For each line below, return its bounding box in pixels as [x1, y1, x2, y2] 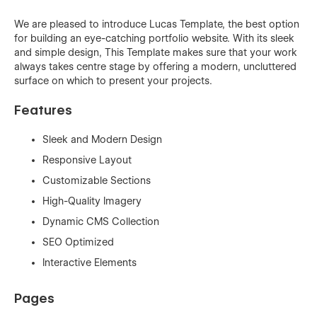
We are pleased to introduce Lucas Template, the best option [14, 18, 299, 30]
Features [14, 102, 72, 117]
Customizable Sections [42, 174, 151, 186]
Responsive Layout [42, 154, 132, 166]
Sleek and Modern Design [42, 133, 162, 145]
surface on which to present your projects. [14, 74, 212, 86]
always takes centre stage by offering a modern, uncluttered [14, 60, 296, 72]
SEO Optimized [42, 236, 114, 248]
